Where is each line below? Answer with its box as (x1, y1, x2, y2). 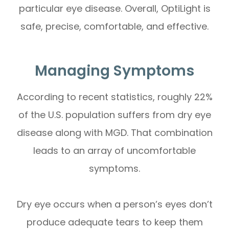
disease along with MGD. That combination (16, 126, 213, 139)
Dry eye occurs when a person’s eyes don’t (16, 197, 213, 211)
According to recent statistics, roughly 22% (16, 90, 213, 103)
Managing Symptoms (35, 60, 194, 81)
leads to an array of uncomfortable (33, 144, 196, 157)
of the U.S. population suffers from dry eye (18, 108, 211, 121)
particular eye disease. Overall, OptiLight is (18, 2, 211, 15)
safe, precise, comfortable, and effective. (20, 19, 209, 33)
